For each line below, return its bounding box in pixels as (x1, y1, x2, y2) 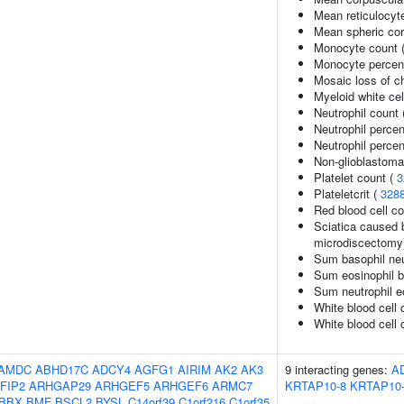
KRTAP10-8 (285, 377, 346, 394)
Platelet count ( (314, 169, 397, 186)
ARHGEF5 (95, 377, 150, 394)
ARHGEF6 (153, 377, 208, 394)
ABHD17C (35, 361, 88, 378)
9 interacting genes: (285, 361, 391, 378)
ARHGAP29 (29, 377, 91, 394)
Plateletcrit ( (314, 185, 381, 202)
